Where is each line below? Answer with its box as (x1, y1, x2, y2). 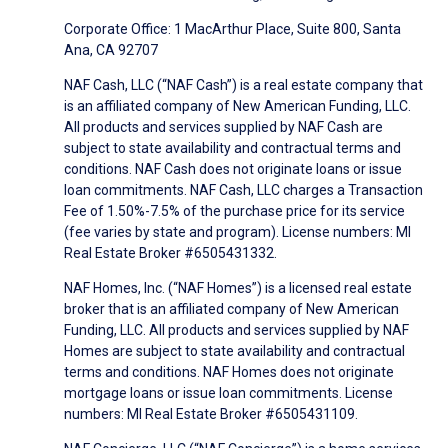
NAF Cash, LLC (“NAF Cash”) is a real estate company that (64, 76, 423, 93)
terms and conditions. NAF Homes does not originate (64, 363, 394, 380)
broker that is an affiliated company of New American (64, 300, 399, 317)
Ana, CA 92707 (64, 41, 158, 58)
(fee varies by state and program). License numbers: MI (64, 223, 411, 240)
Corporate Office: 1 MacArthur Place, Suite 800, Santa (64, 20, 401, 37)
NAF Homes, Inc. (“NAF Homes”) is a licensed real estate (64, 279, 412, 296)
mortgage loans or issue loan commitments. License (64, 384, 393, 401)
